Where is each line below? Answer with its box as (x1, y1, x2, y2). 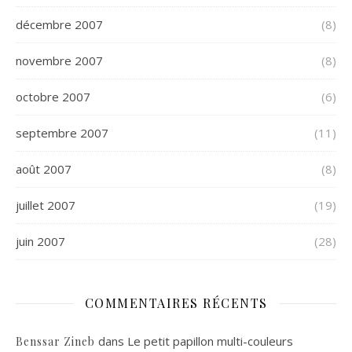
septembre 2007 (16, 125, 108, 141)
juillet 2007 (16, 197, 75, 213)
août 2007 (16, 161, 71, 177)
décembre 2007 (16, 16, 103, 32)
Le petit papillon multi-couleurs (127, 333, 293, 349)
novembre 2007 (16, 53, 103, 68)
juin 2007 (16, 233, 65, 249)
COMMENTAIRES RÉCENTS (84, 295, 268, 311)
